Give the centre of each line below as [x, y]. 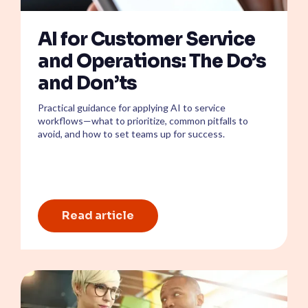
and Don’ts [87, 84]
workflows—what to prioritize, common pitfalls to [143, 121]
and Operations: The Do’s [152, 62]
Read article [98, 216]
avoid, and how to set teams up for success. [131, 134]
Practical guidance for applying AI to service [132, 108]
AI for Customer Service [146, 40]
